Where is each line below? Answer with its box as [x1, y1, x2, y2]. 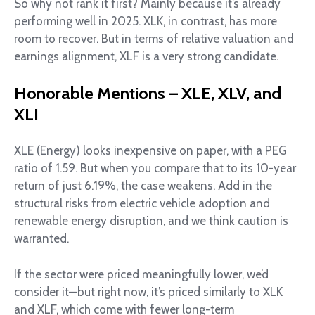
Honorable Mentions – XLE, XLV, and [14, 83, 281, 104]
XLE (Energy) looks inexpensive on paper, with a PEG [14, 143, 287, 158]
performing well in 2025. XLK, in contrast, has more [14, 13, 277, 28]
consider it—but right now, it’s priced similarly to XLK [14, 284, 283, 299]
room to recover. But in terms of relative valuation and [14, 31, 294, 46]
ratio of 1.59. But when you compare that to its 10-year [14, 161, 296, 176]
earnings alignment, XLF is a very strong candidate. [14, 49, 278, 63]
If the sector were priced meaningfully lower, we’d [14, 266, 269, 281]
